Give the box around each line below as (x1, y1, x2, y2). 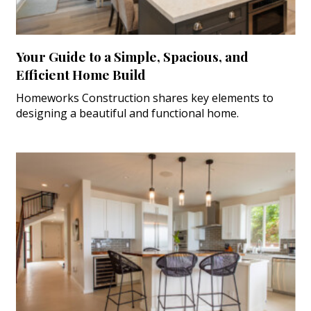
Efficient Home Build (15, 65, 146, 84)
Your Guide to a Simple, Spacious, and (15, 47, 249, 66)
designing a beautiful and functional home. (15, 106, 239, 121)
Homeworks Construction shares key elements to (15, 90, 274, 106)
